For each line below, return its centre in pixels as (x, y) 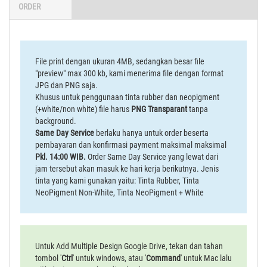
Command (163, 258)
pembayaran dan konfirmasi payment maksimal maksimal (131, 145)
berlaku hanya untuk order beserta (151, 133)
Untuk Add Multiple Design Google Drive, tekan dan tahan (129, 246)
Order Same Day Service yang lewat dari (152, 157)
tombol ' (48, 258)
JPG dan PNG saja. (66, 85)
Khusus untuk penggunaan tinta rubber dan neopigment (127, 97)
